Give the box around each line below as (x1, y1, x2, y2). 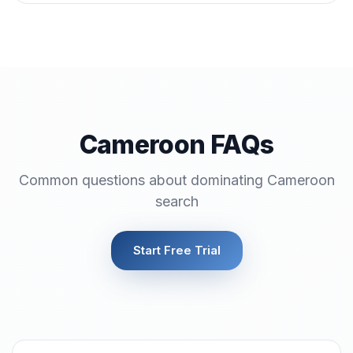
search (154, 193, 199, 210)
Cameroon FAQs (79, 129, 274, 160)
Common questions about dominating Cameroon (18, 172, 335, 188)
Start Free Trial (132, 243, 221, 258)
